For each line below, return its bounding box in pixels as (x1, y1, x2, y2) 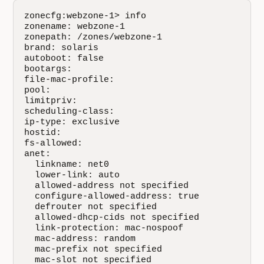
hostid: (24, 128, 67, 138)
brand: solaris (24, 43, 99, 53)
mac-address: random (24, 234, 136, 244)
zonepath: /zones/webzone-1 (24, 32, 163, 42)
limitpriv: (24, 96, 83, 106)
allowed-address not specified (24, 181, 189, 191)
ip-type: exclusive (24, 117, 120, 127)
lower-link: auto (24, 170, 120, 180)
